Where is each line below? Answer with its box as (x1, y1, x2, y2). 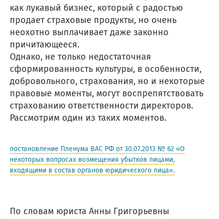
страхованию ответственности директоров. (10, 100, 193, 111)
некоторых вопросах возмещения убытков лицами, (10, 155, 175, 164)
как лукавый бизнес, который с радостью (10, 2, 183, 13)
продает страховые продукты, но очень (10, 14, 176, 25)
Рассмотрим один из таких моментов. (10, 112, 166, 123)
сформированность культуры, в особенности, (10, 63, 201, 74)
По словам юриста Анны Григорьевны (10, 205, 169, 217)
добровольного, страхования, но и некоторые (10, 75, 205, 87)
